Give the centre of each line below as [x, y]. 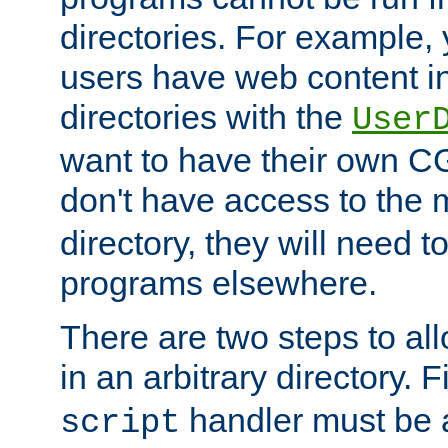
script [120, 423]
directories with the [206, 117]
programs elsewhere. [218, 283]
